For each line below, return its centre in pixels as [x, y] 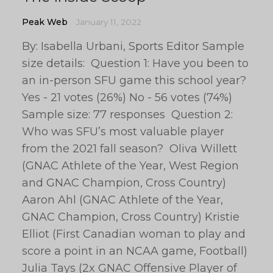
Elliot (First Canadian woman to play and [134, 234]
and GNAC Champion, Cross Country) [124, 183]
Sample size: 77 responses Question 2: [127, 115]
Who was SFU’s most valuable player [123, 132]
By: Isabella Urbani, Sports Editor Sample [133, 46]
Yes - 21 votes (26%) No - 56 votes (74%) [127, 97]
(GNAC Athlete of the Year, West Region [130, 166]
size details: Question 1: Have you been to [135, 63]
